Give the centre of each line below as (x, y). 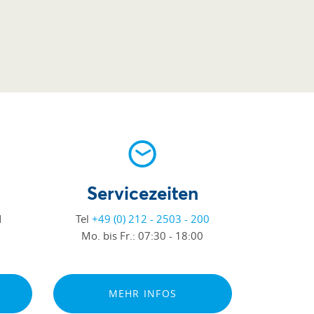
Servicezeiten (142, 192)
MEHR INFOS (143, 293)
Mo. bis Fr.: (110, 235)
